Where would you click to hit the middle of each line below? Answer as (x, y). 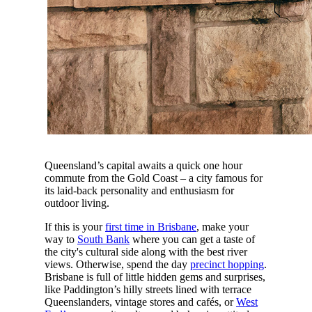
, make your (222, 226)
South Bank (103, 239)
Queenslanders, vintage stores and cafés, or (140, 302)
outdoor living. (78, 203)
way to (61, 239)
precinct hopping (227, 264)
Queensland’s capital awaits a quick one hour (143, 165)
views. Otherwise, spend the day (117, 264)
